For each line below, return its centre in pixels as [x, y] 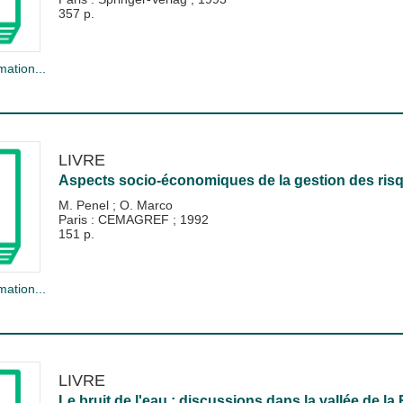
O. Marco [146, 205]
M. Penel [85, 205]
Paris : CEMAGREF [115, 219]
